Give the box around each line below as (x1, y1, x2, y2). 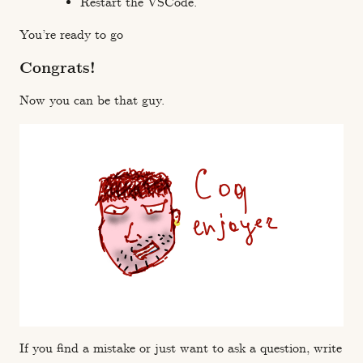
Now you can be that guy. (19, 92, 164, 109)
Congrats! (19, 58, 96, 79)
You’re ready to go (19, 27, 123, 44)
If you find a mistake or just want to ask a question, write (19, 340, 342, 357)
